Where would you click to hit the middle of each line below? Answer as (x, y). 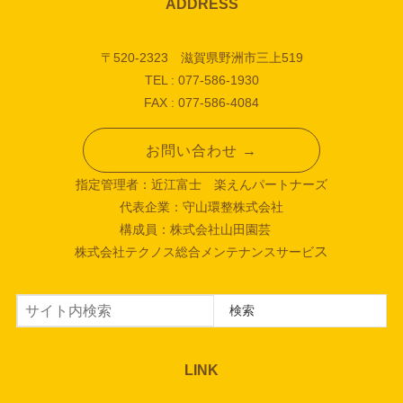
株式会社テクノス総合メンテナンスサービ (194, 252)
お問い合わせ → (201, 151)
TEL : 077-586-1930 (201, 80)
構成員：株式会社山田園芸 (201, 230)
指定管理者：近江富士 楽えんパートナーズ (201, 185)
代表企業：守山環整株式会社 (201, 207)
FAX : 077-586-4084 (201, 102)
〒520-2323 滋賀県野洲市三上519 (201, 57)
